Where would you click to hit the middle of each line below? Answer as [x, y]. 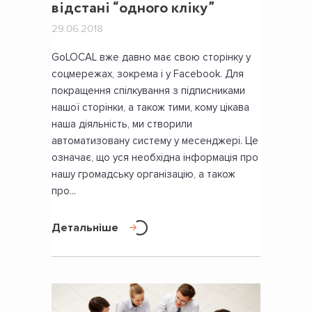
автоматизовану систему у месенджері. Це [155, 140]
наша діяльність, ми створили [122, 124]
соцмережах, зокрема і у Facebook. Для [148, 73]
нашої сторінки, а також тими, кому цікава [150, 107]
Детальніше [85, 227]
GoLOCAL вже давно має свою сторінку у [151, 57]
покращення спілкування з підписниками [148, 90]
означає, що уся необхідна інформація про [155, 157]
